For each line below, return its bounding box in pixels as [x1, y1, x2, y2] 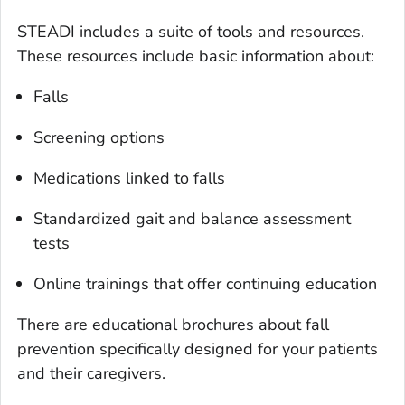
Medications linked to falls [33, 167, 225, 190]
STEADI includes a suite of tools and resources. [17, 21, 364, 43]
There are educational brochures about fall [17, 314, 329, 336]
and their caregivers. [17, 363, 165, 385]
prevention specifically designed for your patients [17, 338, 378, 361]
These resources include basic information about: [17, 45, 374, 68]
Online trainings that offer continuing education [33, 273, 377, 296]
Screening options [33, 127, 165, 149]
